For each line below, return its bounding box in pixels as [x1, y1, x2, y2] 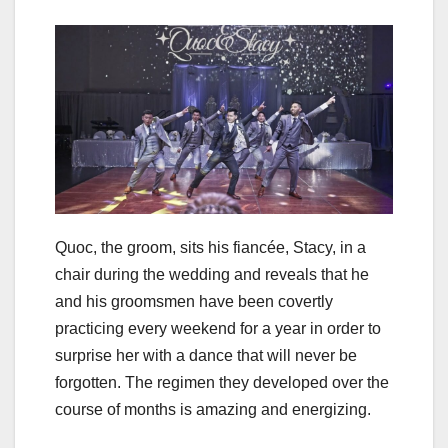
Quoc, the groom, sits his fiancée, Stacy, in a [55, 239, 366, 257]
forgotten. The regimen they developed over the [55, 374, 389, 392]
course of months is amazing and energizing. [55, 401, 371, 419]
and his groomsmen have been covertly [55, 293, 333, 311]
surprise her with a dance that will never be [55, 347, 357, 365]
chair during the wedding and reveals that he [55, 266, 369, 284]
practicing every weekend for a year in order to [55, 320, 381, 338]
